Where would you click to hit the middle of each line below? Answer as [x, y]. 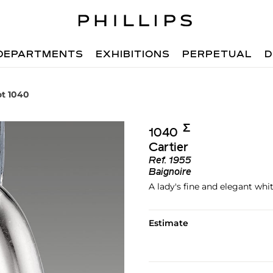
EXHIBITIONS [133, 55]
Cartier [168, 148]
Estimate [168, 223]
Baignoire [170, 172]
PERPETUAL [218, 55]
